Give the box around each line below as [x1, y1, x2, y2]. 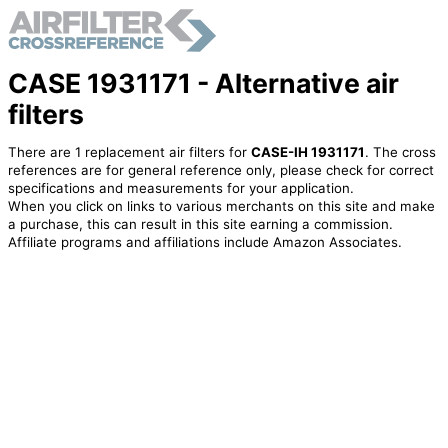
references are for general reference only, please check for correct [7, 162, 434, 179]
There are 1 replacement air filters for [7, 144, 251, 161]
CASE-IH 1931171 [250, 144, 365, 161]
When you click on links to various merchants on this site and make [7, 198, 435, 215]
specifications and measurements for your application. [7, 180, 354, 197]
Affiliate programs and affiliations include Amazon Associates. [7, 234, 402, 251]
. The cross [364, 144, 436, 161]
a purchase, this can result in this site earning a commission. [7, 216, 393, 233]
